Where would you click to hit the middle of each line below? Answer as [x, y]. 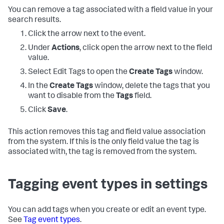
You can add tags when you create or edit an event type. [107, 210]
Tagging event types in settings [108, 185]
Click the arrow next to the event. [87, 34]
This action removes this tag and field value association [107, 132]
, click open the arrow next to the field [146, 48]
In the [39, 86]
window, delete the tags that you [151, 86]
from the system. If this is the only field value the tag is [103, 142]
